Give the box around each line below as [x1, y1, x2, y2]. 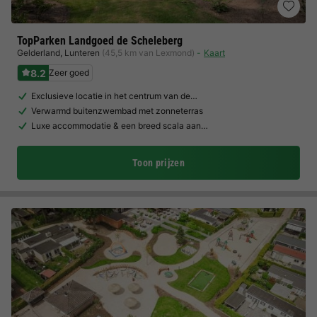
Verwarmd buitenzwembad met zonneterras [31, 105, 203, 116]
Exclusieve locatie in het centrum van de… [31, 91, 197, 101]
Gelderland [17, 47, 60, 58]
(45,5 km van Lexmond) [102, 47, 195, 58]
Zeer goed [49, 67, 89, 78]
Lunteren [64, 47, 100, 58]
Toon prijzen [132, 157, 185, 168]
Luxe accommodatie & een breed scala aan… [31, 120, 208, 131]
